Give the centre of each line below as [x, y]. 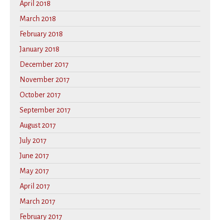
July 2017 [33, 141]
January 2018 [40, 49]
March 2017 [38, 202]
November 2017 [45, 80]
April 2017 [35, 186]
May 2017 [34, 171]
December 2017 [44, 65]
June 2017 [34, 156]
